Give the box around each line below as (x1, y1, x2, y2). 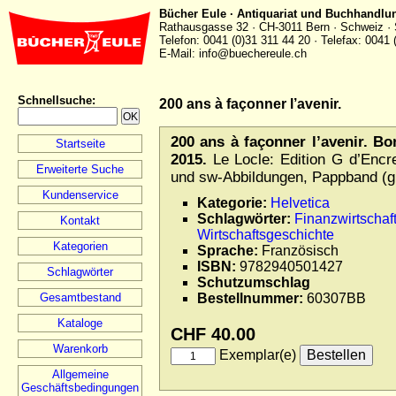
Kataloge (57, 316, 103, 330)
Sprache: (197, 243, 258, 258)
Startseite (55, 137, 105, 150)
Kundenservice (42, 188, 118, 202)
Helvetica (270, 195, 330, 210)
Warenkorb (52, 342, 108, 355)
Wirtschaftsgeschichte (197, 227, 334, 242)
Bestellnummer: (197, 291, 303, 306)
